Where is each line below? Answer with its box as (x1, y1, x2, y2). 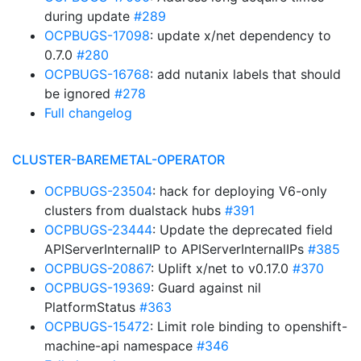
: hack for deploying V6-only (152, 183, 327, 199)
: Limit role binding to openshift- (150, 318, 347, 334)
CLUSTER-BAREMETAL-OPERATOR (12, 151, 225, 168)
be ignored (44, 85, 114, 102)
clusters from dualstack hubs (44, 202, 225, 218)
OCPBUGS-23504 (44, 183, 152, 199)
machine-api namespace (44, 338, 197, 354)
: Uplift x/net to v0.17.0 (151, 260, 293, 276)
